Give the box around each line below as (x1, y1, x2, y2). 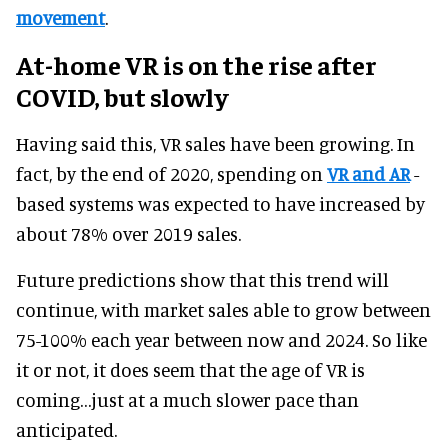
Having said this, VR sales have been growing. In (16, 132, 415, 156)
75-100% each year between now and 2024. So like (16, 328, 427, 352)
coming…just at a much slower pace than (16, 388, 359, 412)
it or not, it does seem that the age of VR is (16, 358, 365, 382)
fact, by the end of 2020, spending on (16, 162, 327, 186)
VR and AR (327, 162, 410, 186)
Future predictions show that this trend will (16, 268, 389, 292)
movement (16, 6, 105, 30)
